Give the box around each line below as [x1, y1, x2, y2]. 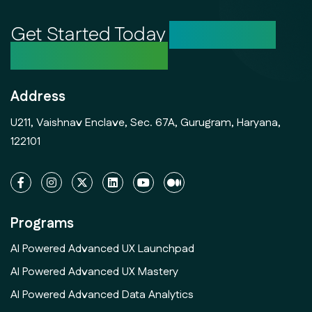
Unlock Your [169, 20, 276, 49]
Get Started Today [10, 20, 169, 49]
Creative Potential [10, 41, 168, 70]
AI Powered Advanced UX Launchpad [10, 240, 194, 257]
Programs [10, 213, 74, 233]
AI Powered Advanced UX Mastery [10, 263, 178, 280]
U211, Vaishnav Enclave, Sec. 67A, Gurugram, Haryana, [10, 114, 281, 131]
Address [10, 86, 65, 107]
